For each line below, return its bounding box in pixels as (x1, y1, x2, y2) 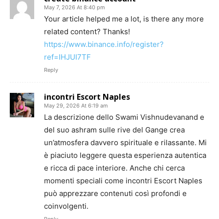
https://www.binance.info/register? (44, 40, 164, 49)
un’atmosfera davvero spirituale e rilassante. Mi (44, 138, 207, 148)
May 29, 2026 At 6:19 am (44, 102, 108, 109)
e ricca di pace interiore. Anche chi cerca (44, 163, 185, 173)
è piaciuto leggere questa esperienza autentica (44, 151, 206, 160)
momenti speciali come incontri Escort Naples (44, 176, 202, 186)
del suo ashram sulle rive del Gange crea (44, 125, 185, 135)
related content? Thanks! (44, 27, 130, 37)
